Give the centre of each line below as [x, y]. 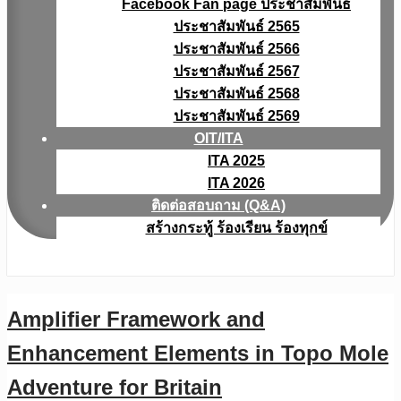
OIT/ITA [218, 138]
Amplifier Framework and [136, 319]
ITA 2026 [236, 183]
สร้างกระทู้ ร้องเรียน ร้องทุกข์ [236, 228]
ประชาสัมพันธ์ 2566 [236, 49]
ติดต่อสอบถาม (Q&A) [218, 205]
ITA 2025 [236, 161]
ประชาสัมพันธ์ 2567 [236, 71]
